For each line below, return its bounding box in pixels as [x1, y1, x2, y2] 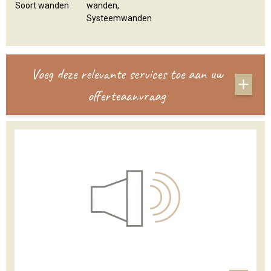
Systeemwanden [87, 13, 152, 23]
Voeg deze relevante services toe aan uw [30, 64, 223, 83]
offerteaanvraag [87, 86, 166, 105]
